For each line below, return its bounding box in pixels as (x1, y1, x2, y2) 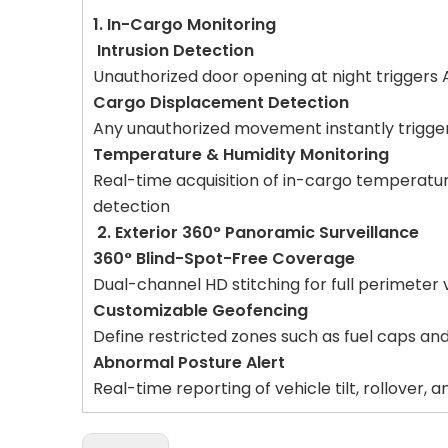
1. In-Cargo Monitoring (93, 12, 276, 36)
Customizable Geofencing (93, 298, 308, 322)
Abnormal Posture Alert (93, 350, 285, 374)
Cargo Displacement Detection (93, 90, 349, 114)
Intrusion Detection (93, 38, 254, 62)
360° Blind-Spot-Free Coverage (93, 246, 355, 270)
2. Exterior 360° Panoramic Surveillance (93, 220, 419, 244)
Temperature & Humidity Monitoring (93, 142, 389, 166)
